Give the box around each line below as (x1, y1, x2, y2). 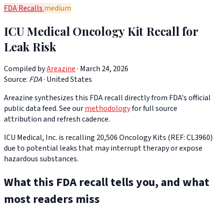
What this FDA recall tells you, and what (4, 174, 209, 191)
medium (44, 2, 71, 14)
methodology (85, 103, 130, 114)
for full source (130, 103, 177, 114)
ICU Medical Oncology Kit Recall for (4, 23, 198, 39)
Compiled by (4, 63, 45, 75)
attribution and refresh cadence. (4, 114, 110, 125)
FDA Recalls (4, 2, 44, 14)
